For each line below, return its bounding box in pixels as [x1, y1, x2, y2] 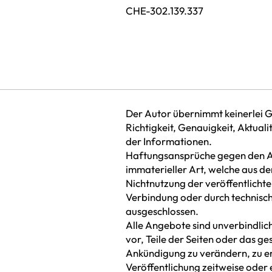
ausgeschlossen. [126, 204, 199, 217]
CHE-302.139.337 [126, 4, 204, 17]
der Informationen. [126, 134, 212, 148]
